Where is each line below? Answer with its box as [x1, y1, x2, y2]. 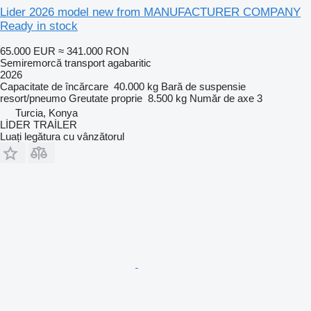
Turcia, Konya [15, 106, 78, 119]
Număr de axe [190, 92, 254, 104]
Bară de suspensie [161, 80, 246, 92]
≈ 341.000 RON [58, 44, 129, 57]
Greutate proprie [69, 92, 142, 104]
